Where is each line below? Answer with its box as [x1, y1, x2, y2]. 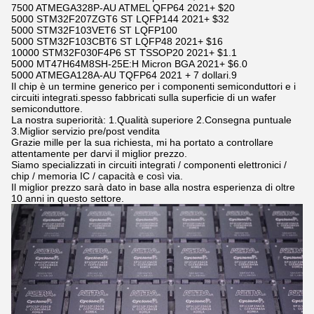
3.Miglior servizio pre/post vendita [11, 125, 160, 137]
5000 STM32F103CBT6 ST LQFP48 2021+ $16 [11, 36, 223, 47]
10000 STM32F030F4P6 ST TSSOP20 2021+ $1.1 [11, 47, 237, 58]
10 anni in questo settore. [11, 193, 124, 204]
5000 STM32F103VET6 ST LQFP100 [11, 25, 177, 36]
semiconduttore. [11, 103, 83, 114]
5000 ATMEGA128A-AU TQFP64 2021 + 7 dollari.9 [11, 69, 237, 81]
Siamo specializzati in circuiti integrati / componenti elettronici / [11, 159, 287, 170]
